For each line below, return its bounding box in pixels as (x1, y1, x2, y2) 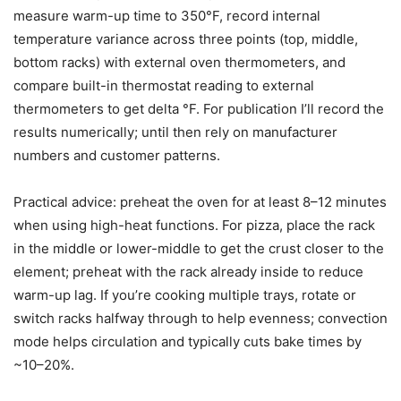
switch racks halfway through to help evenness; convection (13, 310, 388, 328)
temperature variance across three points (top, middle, (13, 30, 358, 48)
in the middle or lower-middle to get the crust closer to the (13, 240, 384, 258)
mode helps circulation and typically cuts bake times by (13, 333, 362, 351)
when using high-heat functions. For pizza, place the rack (13, 217, 375, 235)
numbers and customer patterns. (13, 147, 220, 165)
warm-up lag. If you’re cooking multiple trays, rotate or (13, 286, 356, 304)
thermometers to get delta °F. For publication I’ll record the (13, 100, 384, 118)
